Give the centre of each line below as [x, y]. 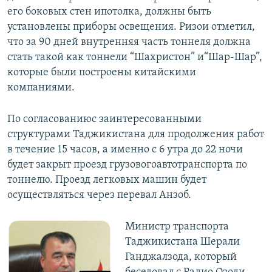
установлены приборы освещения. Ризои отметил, [131, 27]
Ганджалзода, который [181, 257]
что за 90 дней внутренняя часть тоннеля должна [129, 42]
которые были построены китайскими [102, 73]
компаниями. [41, 88]
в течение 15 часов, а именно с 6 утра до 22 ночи [125, 150]
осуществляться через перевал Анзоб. [99, 195]
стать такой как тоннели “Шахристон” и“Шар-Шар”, [135, 58]
